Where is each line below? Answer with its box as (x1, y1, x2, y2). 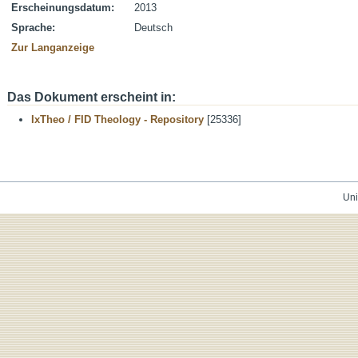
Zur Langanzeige (11, 42, 94, 54)
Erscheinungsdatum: (11, 2, 114, 14)
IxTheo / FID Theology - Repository (31, 113, 204, 125)
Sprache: (11, 22, 55, 34)
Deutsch (134, 22, 173, 34)
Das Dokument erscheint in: (7, 90, 176, 104)
